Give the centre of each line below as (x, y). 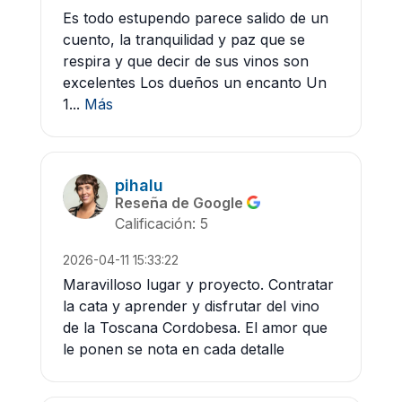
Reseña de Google (181, 203)
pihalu (139, 186)
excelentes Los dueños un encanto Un (195, 83)
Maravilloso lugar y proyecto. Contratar (198, 285)
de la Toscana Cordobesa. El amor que (195, 328)
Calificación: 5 (162, 224)
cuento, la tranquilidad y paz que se (184, 40)
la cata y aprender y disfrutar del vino (191, 306)
